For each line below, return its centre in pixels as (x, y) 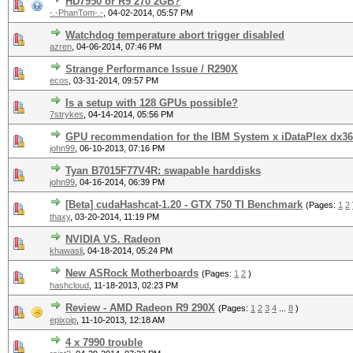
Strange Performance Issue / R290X (152, 69)
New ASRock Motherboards (132, 273)
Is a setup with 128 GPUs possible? (152, 103)
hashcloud (69, 285)
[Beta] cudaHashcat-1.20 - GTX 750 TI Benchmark (184, 204)
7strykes (67, 114)
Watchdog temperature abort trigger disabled (175, 35)
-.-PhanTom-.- (76, 13)
